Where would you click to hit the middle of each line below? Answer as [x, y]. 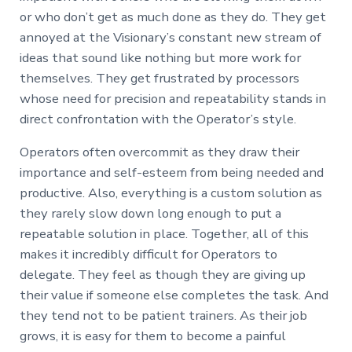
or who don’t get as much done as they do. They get [172, 17]
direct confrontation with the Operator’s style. [158, 119]
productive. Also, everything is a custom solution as [170, 193]
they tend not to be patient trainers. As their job [163, 316]
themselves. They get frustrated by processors [159, 79]
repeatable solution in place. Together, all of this [164, 234]
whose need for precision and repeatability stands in [172, 99]
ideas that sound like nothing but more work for [160, 58]
